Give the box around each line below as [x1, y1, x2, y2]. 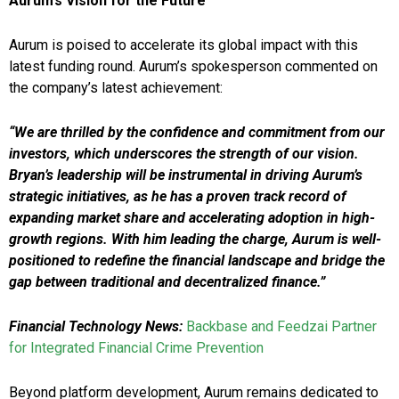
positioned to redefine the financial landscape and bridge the [9, 252, 385, 270]
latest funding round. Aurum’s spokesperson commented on [9, 58, 378, 76]
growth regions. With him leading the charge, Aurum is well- [9, 231, 381, 248]
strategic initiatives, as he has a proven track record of [9, 188, 346, 206]
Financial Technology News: [9, 318, 186, 336]
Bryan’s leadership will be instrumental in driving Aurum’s [9, 167, 362, 184]
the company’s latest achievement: [9, 79, 223, 97]
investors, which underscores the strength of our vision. [9, 145, 359, 163]
